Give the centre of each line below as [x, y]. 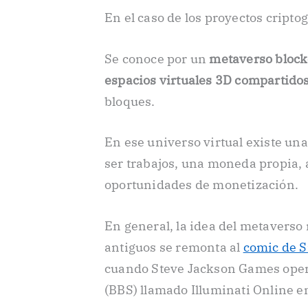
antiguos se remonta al [174, 247]
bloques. [130, 101]
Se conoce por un [157, 58]
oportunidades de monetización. [201, 185]
